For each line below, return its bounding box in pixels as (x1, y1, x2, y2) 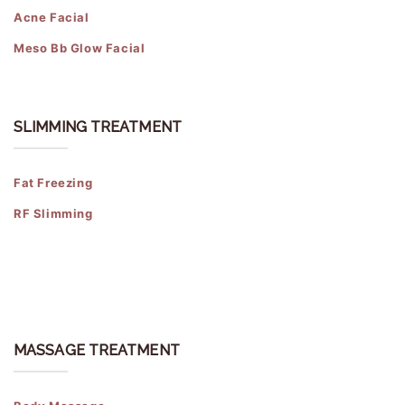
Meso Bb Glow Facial (14, 41, 146, 56)
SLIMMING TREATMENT (14, 118, 182, 137)
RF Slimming (14, 206, 93, 221)
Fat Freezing (14, 175, 93, 191)
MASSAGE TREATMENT (14, 342, 180, 360)
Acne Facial (14, 10, 89, 25)
